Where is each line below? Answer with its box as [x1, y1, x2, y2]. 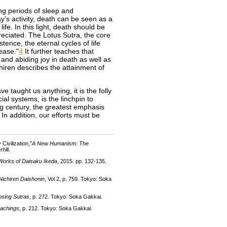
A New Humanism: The [32, 140, 89, 146]
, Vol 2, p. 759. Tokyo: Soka [45, 176, 111, 182]
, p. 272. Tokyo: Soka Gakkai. [29, 194, 102, 200]
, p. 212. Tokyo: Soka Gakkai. [19, 205, 92, 211]
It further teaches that [23, 47, 94, 55]
